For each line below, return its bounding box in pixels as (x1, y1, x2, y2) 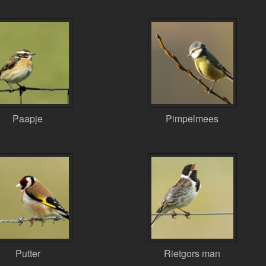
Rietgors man (164, 246, 221, 260)
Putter (15, 246, 40, 260)
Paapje (12, 112, 43, 125)
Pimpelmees (166, 112, 219, 125)
